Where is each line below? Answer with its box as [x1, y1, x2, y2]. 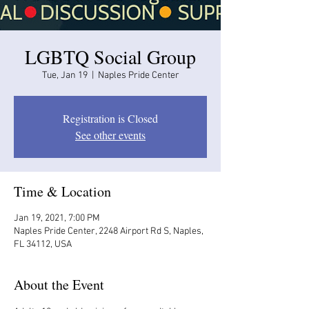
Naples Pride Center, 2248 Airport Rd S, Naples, [14, 225, 203, 237]
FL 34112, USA [14, 238, 72, 250]
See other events [75, 127, 146, 142]
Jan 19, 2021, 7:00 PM [14, 212, 100, 224]
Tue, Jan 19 [41, 69, 88, 81]
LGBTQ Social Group [25, 43, 196, 70]
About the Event [14, 275, 104, 294]
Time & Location [14, 181, 111, 201]
